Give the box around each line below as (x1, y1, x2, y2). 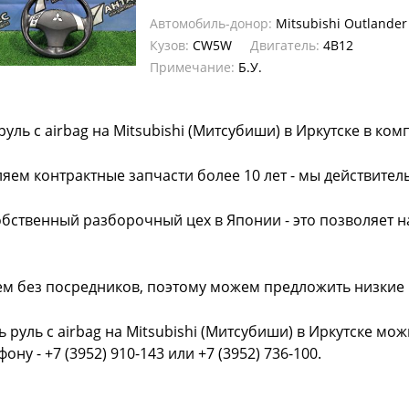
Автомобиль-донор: (150, 15, 272, 32)
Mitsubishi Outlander (272, 15, 407, 32)
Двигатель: (250, 37, 320, 54)
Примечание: (150, 58, 235, 76)
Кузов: (150, 37, 189, 54)
